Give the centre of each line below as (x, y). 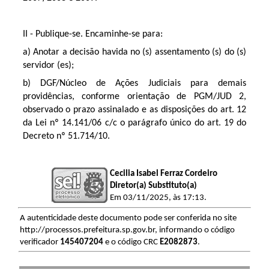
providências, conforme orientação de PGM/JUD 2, (134, 97)
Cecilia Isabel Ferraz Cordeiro (163, 174)
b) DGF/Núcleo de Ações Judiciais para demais (134, 84)
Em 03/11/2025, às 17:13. (158, 198)
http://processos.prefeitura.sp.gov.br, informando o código (127, 231)
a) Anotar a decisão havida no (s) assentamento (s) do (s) (134, 53)
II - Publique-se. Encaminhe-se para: (92, 35)
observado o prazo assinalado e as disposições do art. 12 (134, 110)
